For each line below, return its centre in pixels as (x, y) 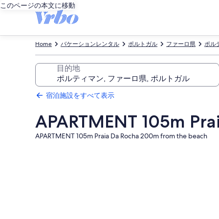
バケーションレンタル (90, 44)
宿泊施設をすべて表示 (80, 95)
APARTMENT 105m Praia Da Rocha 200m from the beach (121, 136)
